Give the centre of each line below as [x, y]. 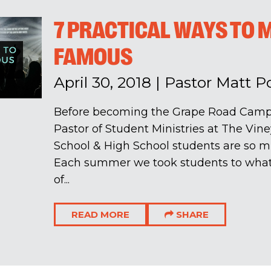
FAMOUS [93, 57]
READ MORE [100, 214]
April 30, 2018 [102, 83]
